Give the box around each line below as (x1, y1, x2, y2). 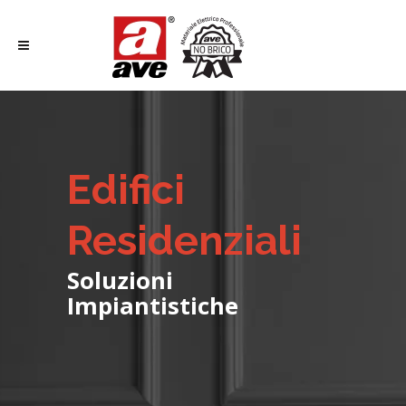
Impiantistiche (67, 290, 238, 323)
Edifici (67, 166, 185, 214)
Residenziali (67, 217, 302, 265)
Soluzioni (67, 265, 173, 297)
